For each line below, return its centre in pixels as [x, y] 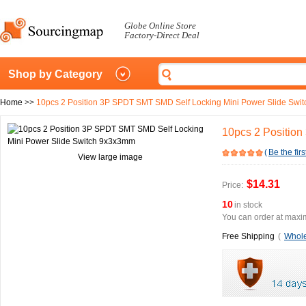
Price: [233, 185]
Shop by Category [55, 74]
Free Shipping [248, 236]
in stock [248, 205]
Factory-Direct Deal [162, 35]
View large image [110, 157]
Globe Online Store [160, 26]
